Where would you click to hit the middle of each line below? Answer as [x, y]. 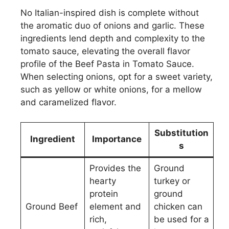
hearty [102, 181]
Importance [117, 139]
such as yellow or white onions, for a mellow [111, 90]
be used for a [181, 219]
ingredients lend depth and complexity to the [113, 39]
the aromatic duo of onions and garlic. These [112, 26]
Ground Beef [51, 206]
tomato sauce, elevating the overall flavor [105, 51]
